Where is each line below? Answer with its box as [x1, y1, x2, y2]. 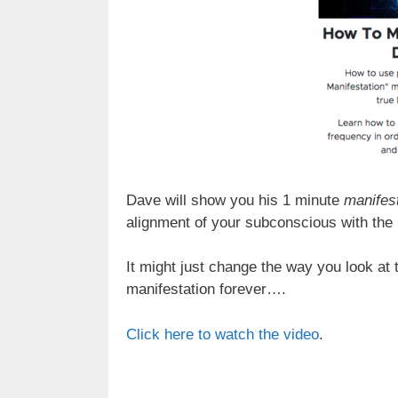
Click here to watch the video [126, 325, 319, 343]
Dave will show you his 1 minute [126, 191, 344, 209]
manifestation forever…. [126, 281, 286, 298]
